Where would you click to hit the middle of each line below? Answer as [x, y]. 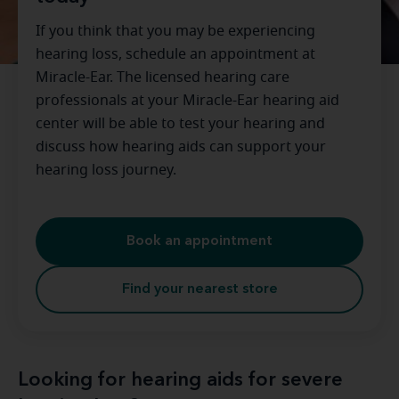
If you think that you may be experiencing [175, 31]
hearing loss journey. [106, 170]
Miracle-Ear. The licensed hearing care [163, 77]
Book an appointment [199, 241]
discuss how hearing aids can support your [181, 147]
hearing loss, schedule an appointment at [175, 54]
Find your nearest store [199, 289]
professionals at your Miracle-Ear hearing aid [187, 101]
